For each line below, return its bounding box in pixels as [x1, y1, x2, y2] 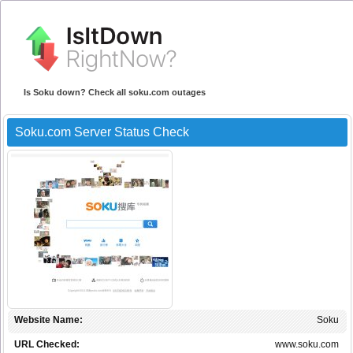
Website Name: [14, 314, 83, 326]
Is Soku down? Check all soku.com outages [24, 87, 206, 98]
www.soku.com [275, 339, 339, 351]
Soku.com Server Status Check [15, 125, 189, 139]
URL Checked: [14, 339, 80, 351]
